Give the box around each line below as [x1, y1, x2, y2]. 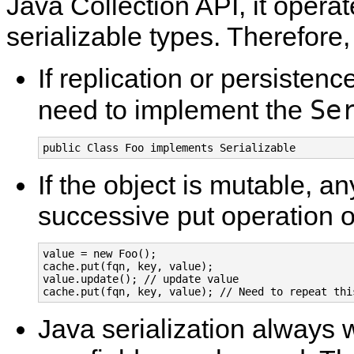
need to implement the [38, 94, 310, 125]
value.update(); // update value [43, 272, 239, 285]
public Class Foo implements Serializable [43, 141, 296, 154]
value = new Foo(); [43, 247, 156, 260]
